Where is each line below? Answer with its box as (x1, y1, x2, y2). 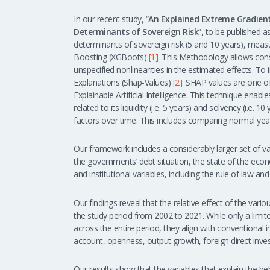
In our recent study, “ (74, 13, 148, 25)
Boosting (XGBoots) (74, 51, 149, 63)
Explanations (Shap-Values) (74, 76, 173, 88)
